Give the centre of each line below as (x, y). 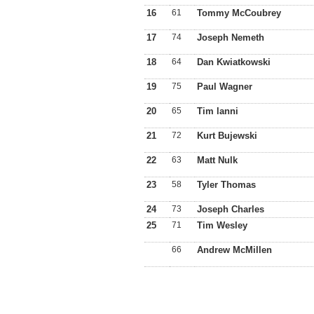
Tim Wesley (222, 225)
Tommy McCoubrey (239, 13)
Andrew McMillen (234, 250)
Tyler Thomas (226, 185)
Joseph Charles (231, 209)
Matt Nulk (217, 160)
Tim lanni (218, 111)
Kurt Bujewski (227, 136)
